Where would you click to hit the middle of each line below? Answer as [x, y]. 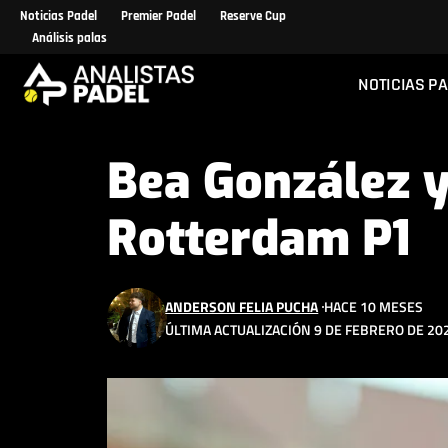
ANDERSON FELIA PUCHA [242, 306]
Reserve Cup [253, 16]
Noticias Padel [58, 16]
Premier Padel [158, 16]
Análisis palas [69, 38]
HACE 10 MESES [374, 306]
